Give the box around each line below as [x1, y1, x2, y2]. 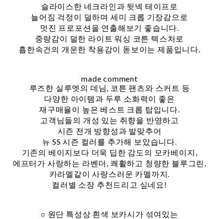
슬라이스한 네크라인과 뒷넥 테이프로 [41, 1, 178, 11]
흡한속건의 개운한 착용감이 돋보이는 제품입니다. [19, 44, 200, 54]
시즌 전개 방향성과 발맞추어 [57, 126, 162, 136]
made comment [81, 74, 138, 84]
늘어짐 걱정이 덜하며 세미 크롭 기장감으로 [31, 12, 188, 22]
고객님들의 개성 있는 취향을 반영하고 [40, 115, 179, 125]
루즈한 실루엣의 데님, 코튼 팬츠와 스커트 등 [29, 83, 190, 93]
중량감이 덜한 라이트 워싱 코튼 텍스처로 [35, 34, 184, 44]
